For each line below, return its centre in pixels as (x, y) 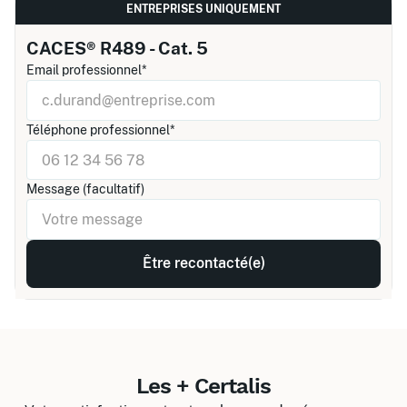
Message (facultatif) (85, 189)
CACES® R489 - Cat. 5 (117, 48)
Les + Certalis (203, 387)
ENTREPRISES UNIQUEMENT (203, 9)
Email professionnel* (87, 69)
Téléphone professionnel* (101, 129)
